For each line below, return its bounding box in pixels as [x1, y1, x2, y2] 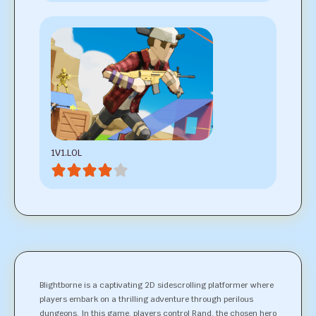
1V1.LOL [51, 147, 82, 159]
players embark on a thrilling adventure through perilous [39, 294, 253, 304]
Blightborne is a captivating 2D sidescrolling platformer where [39, 280, 274, 290]
